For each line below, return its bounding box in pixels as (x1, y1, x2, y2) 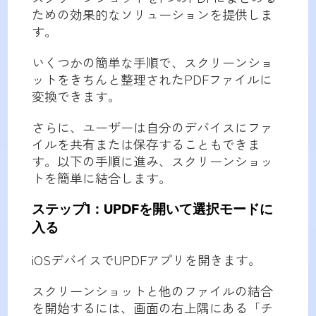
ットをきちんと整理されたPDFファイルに (31, 70, 272, 89)
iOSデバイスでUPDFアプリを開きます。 (31, 250, 261, 269)
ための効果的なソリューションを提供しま (31, 5, 273, 24)
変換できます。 (31, 87, 121, 106)
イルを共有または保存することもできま (31, 135, 260, 154)
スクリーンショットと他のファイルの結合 (31, 281, 273, 300)
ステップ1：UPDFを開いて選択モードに (31, 200, 273, 218)
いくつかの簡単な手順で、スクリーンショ (31, 53, 273, 72)
